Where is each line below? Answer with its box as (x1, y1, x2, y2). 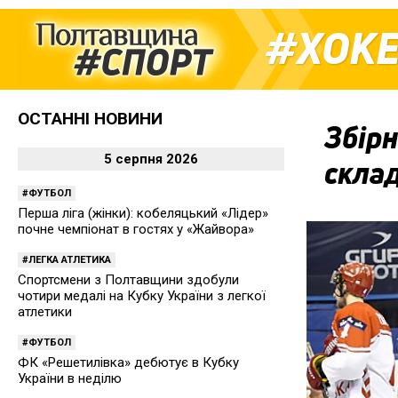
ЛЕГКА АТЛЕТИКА (28, 254, 111, 266)
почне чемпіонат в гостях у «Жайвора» (18, 221, 254, 237)
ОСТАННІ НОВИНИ (18, 108, 163, 129)
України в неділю (18, 370, 122, 386)
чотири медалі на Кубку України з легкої (18, 288, 266, 304)
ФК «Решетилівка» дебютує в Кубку (18, 354, 239, 370)
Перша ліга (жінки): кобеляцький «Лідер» (18, 205, 268, 221)
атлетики (18, 304, 72, 320)
